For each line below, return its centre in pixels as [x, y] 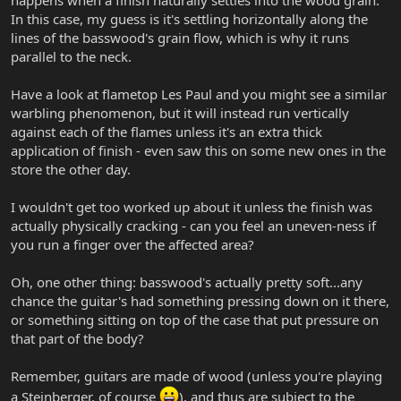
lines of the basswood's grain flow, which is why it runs [180, 38]
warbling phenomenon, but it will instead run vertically [180, 113]
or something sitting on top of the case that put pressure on [195, 320]
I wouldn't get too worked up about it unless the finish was [192, 207]
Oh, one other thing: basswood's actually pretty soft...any [187, 282]
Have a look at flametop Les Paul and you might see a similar [199, 94]
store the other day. [71, 170]
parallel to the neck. [71, 57]
